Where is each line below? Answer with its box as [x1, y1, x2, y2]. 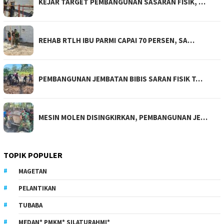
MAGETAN [18, 166, 47, 175]
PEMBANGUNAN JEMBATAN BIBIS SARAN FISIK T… [38, 73, 202, 83]
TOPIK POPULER [3, 149, 62, 160]
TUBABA [18, 200, 42, 209]
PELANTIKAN [18, 183, 56, 192]
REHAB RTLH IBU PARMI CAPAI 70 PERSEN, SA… [38, 35, 194, 45]
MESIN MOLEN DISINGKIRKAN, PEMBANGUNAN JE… [38, 112, 207, 122]
